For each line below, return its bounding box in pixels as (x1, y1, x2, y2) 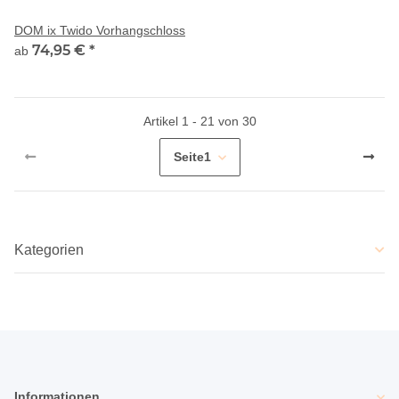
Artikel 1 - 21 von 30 (142, 114, 256, 128)
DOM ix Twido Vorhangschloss (14, 23, 185, 37)
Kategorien (14, 242, 84, 257)
